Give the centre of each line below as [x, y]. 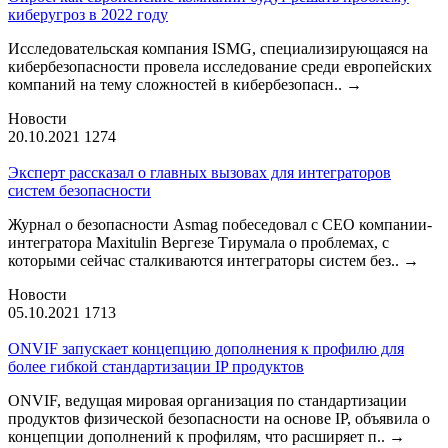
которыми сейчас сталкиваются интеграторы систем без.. [205, 260]
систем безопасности [79, 190]
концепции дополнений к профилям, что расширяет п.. [198, 436]
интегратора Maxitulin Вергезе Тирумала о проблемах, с [198, 242]
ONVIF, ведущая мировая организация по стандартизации [207, 400]
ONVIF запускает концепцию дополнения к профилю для [206, 348]
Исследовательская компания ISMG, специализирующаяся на [218, 48]
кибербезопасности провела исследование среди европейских [220, 66]
